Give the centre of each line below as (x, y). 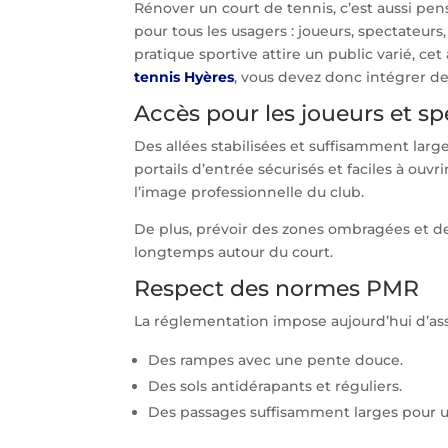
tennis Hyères (184, 76)
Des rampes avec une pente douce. (276, 359)
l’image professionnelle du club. (249, 191)
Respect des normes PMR (277, 288)
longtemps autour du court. (234, 251)
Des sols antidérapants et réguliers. (275, 385)
